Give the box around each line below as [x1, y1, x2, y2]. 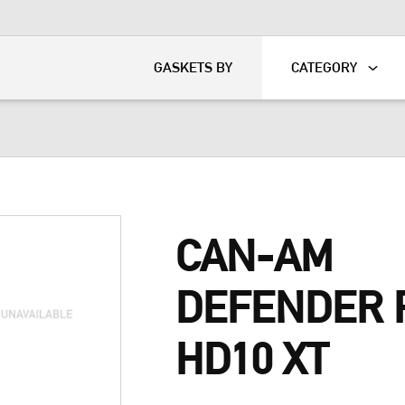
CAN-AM [175, 230, 333, 282]
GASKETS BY [154, 59, 233, 76]
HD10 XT [175, 333, 328, 385]
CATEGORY [291, 59, 358, 76]
